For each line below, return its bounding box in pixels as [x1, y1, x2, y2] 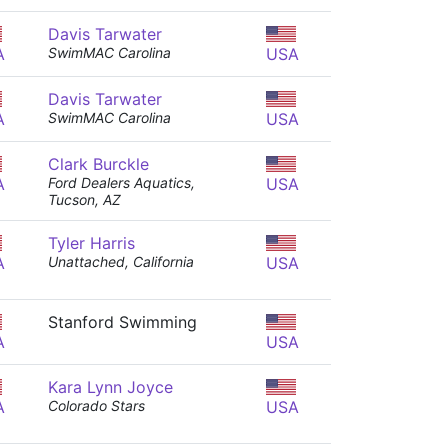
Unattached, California [48, 253, 194, 270]
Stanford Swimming [48, 312, 197, 332]
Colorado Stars [48, 397, 145, 414]
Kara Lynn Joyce [48, 377, 173, 397]
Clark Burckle [48, 154, 149, 174]
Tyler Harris [48, 233, 135, 253]
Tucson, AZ [48, 191, 121, 208]
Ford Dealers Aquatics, [48, 174, 195, 191]
